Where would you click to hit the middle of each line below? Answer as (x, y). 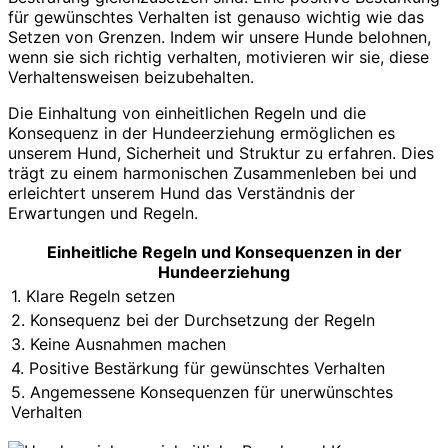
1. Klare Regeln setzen (93, 296)
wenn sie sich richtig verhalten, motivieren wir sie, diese (218, 57)
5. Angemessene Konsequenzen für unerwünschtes (202, 392)
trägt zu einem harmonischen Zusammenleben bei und (212, 173)
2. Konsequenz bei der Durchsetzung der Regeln (193, 320)
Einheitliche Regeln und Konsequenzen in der (224, 252)
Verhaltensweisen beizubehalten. (131, 77)
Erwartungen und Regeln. (103, 213)
